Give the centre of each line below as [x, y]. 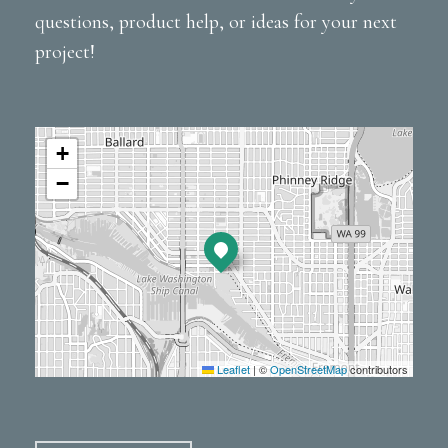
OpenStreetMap [309, 369]
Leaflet [232, 369]
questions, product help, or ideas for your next [215, 22]
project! [64, 52]
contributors [378, 369]
